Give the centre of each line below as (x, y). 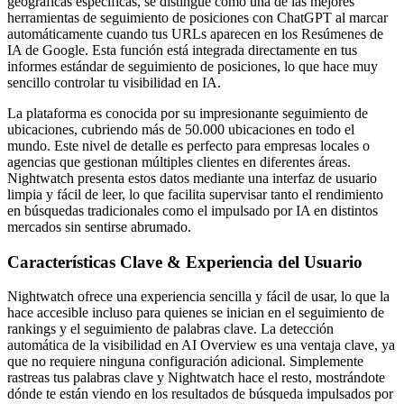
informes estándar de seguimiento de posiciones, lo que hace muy (193, 66)
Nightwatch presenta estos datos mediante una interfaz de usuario (192, 178)
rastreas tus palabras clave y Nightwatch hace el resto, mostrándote (196, 378)
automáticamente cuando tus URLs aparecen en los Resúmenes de (195, 33)
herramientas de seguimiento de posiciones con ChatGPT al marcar (197, 17)
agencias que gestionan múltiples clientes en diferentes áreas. (179, 161)
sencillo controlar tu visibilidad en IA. (114, 82)
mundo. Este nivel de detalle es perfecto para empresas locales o (188, 145)
